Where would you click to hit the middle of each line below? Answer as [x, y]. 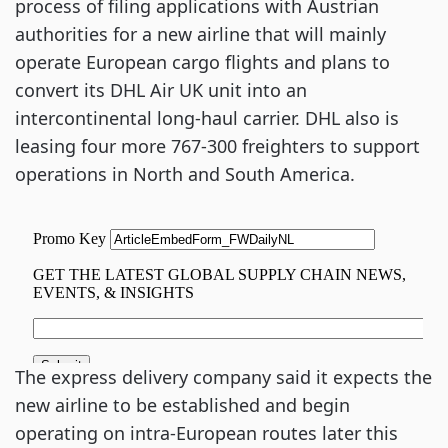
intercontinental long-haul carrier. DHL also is [207, 118]
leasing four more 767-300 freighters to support [217, 146]
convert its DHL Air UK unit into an [161, 90]
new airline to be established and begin [182, 405]
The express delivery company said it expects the [223, 377]
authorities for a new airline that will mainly [200, 34]
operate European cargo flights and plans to [202, 62]
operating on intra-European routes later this [206, 433]
